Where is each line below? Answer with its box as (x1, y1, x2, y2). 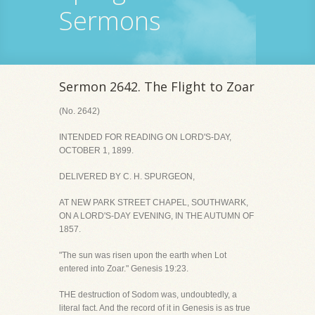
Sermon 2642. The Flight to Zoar (59, 78, 255, 95)
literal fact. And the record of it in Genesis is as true (59, 303, 250, 313)
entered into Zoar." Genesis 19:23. (59, 264, 188, 274)
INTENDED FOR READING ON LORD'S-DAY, (59, 132, 231, 142)
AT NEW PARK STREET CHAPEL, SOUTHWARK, (59, 198, 248, 207)
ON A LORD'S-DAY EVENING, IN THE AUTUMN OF (59, 211, 254, 221)
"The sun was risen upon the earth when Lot (59, 250, 226, 260)
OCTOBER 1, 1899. (59, 146, 134, 155)
